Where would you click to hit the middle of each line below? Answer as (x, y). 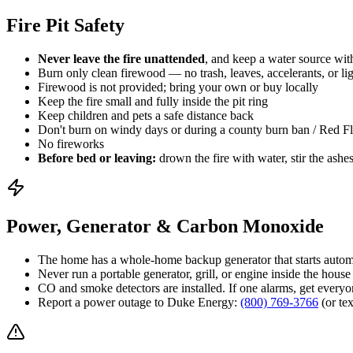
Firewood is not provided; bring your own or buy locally (178, 87)
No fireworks (71, 143)
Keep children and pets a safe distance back (146, 115)
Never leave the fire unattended (121, 58)
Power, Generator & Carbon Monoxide (165, 226)
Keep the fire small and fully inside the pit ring (153, 101)
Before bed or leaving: (97, 158)
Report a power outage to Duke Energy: (139, 302)
